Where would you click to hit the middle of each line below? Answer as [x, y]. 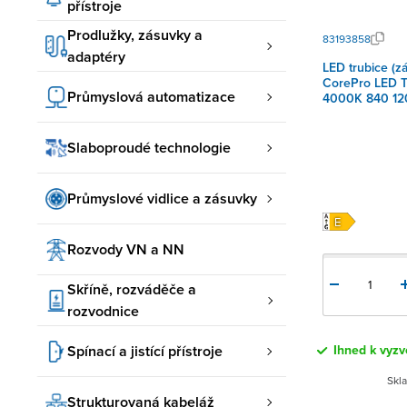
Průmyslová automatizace [151, 96]
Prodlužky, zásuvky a [135, 35]
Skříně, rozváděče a [132, 289]
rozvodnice [103, 311]
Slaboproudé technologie [149, 147]
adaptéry [96, 56]
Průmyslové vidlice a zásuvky [162, 198]
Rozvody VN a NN [126, 249]
